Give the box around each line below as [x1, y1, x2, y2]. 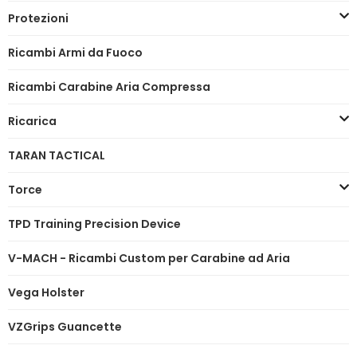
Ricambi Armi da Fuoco [8, 44, 143, 61]
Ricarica [8, 112, 57, 129]
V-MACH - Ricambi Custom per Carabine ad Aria [8, 249, 290, 266]
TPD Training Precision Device [8, 215, 181, 232]
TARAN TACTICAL [8, 147, 105, 163]
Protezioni [8, 10, 69, 26]
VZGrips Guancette [8, 318, 122, 335]
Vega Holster [8, 284, 84, 300]
